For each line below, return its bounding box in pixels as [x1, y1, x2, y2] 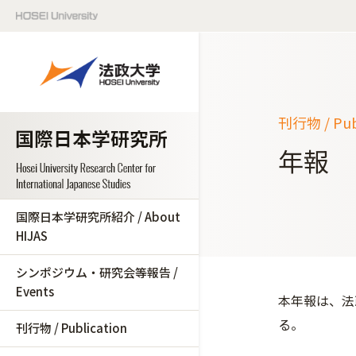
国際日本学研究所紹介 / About [16, 208, 180, 225]
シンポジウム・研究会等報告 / [16, 264, 178, 281]
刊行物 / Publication [16, 319, 127, 336]
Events [16, 283, 54, 300]
